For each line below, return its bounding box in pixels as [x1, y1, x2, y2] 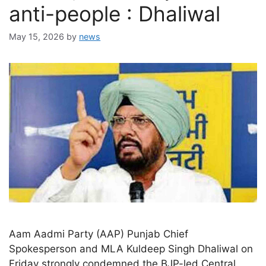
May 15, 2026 [9, 31, 65, 42]
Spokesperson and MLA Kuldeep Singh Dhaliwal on [9, 242, 254, 255]
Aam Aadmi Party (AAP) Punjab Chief [9, 227, 189, 240]
